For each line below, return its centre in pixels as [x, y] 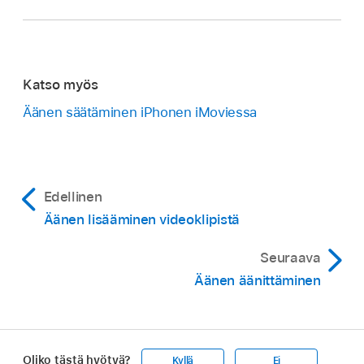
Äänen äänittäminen [257, 281]
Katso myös [61, 84]
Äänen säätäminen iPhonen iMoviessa [140, 113]
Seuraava [290, 258]
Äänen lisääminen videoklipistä [141, 220]
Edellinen [73, 197]
